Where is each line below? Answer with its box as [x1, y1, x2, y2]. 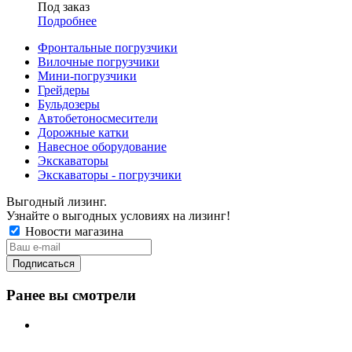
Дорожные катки [38, 125, 129, 139]
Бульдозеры [38, 97, 100, 111]
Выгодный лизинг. [6, 194, 107, 208]
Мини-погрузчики [38, 68, 137, 82]
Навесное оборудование [38, 139, 167, 153]
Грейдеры [38, 82, 90, 97]
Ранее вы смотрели [6, 286, 136, 303]
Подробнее [38, 13, 97, 27]
